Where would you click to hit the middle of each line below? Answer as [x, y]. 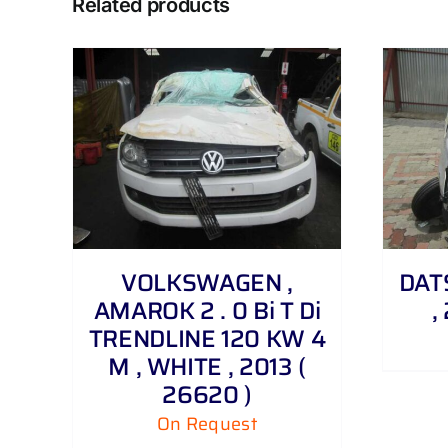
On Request [207, 424]
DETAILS [249, 153]
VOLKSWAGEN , [207, 283]
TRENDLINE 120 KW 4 [207, 339]
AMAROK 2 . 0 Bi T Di [207, 311]
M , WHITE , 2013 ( [207, 367]
